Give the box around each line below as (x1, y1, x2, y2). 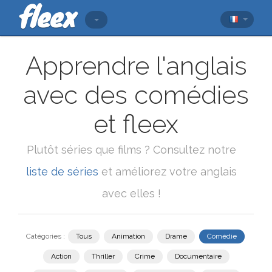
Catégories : (26, 232, 65, 240)
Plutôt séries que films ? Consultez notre (27, 143, 236, 156)
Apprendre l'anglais (25, 51, 247, 81)
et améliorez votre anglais (98, 165, 237, 178)
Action (50, 252, 72, 260)
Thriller (91, 252, 115, 260)
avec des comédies (23, 80, 249, 110)
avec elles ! (102, 187, 161, 200)
